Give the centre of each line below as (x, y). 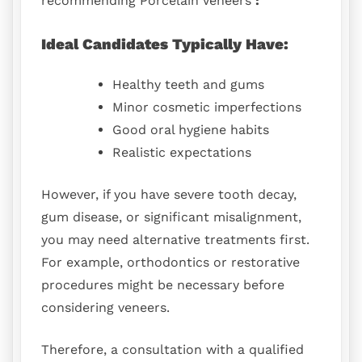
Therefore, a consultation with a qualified (173, 349)
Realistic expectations (182, 152)
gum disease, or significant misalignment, (171, 217)
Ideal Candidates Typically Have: (165, 45)
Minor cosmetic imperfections (207, 107)
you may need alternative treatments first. (175, 239)
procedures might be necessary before (163, 284)
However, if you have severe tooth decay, (169, 194)
